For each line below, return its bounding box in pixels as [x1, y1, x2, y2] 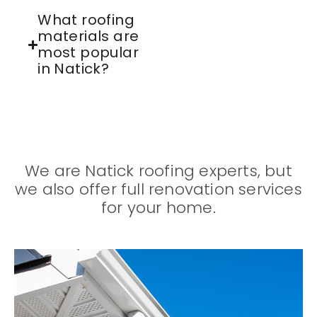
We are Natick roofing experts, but [25, 160, 292, 183]
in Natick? [38, 59, 110, 79]
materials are [38, 26, 139, 47]
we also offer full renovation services [15, 178, 302, 201]
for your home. [101, 197, 216, 219]
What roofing [38, 10, 134, 30]
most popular [38, 42, 139, 63]
